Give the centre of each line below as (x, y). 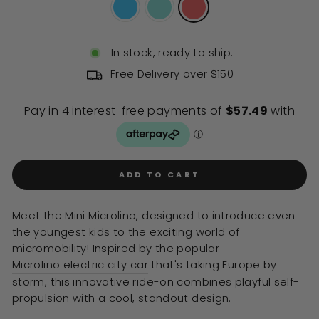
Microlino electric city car (80, 265)
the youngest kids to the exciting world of (126, 232)
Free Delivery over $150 (172, 74)
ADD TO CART (159, 174)
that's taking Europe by (212, 265)
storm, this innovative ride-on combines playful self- (156, 282)
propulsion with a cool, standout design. (122, 298)
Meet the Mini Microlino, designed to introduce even (154, 215)
